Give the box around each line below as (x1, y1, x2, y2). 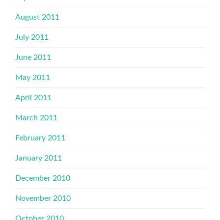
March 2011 (15, 113, 58, 122)
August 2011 (15, 13, 60, 21)
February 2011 (15, 134, 66, 142)
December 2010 (15, 174, 71, 182)
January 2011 (15, 154, 62, 162)
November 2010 (15, 194, 71, 202)
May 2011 (15, 73, 51, 82)
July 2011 (15, 33, 49, 41)
